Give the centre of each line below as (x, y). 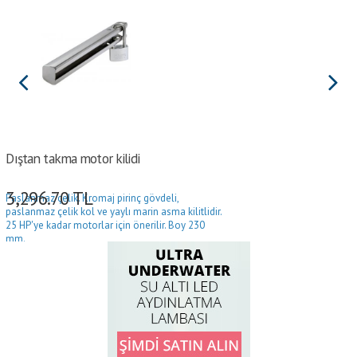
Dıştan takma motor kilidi (73, 158)
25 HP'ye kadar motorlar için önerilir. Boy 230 (106, 225)
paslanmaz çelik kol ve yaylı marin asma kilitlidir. (114, 211)
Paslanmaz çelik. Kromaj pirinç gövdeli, (92, 198)
